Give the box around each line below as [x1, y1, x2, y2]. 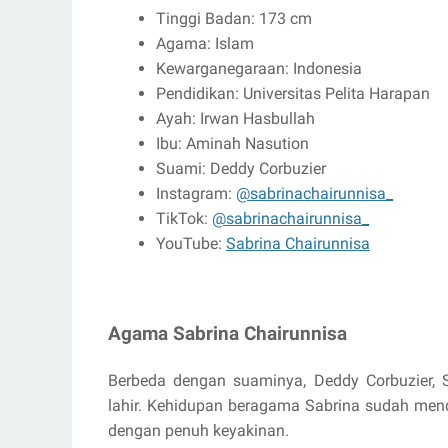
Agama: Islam [156, 34, 254, 54]
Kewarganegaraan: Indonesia [156, 59, 362, 79]
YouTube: [156, 234, 226, 254]
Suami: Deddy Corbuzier [156, 159, 326, 179]
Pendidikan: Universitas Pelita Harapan [156, 84, 430, 104]
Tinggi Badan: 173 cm [156, 9, 312, 29]
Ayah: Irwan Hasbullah [156, 109, 315, 129]
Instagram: [156, 184, 236, 204]
